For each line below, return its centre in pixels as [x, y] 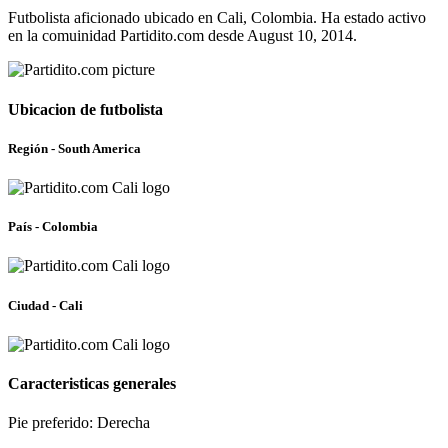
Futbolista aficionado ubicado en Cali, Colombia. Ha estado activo [217, 18]
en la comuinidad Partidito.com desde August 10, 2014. [182, 36]
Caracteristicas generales [92, 383]
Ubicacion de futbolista [85, 109]
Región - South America [74, 148]
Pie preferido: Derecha [79, 423]
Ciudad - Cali [45, 305]
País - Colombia [53, 227]
